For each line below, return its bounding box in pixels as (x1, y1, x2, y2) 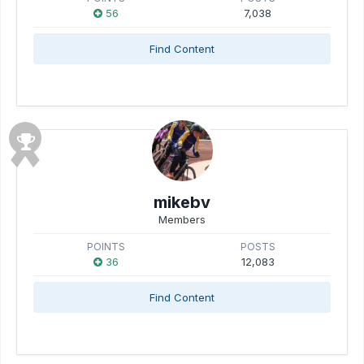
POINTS (87, 240, 126, 253)
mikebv (154, 193, 210, 212)
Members (158, 213, 206, 226)
